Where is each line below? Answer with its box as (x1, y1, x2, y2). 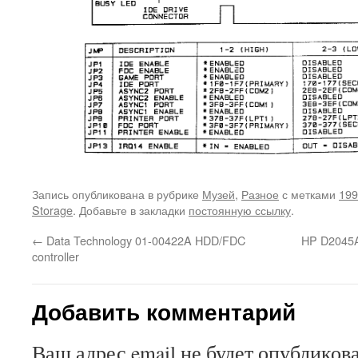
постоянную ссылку (189, 201, 291, 218)
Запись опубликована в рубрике (32, 185, 202, 202)
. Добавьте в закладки (73, 201, 189, 218)
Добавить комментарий (32, 295, 296, 327)
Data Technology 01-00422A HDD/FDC (43, 231, 245, 249)
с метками (279, 185, 339, 202)
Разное (241, 185, 279, 202)
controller (32, 247, 79, 265)
